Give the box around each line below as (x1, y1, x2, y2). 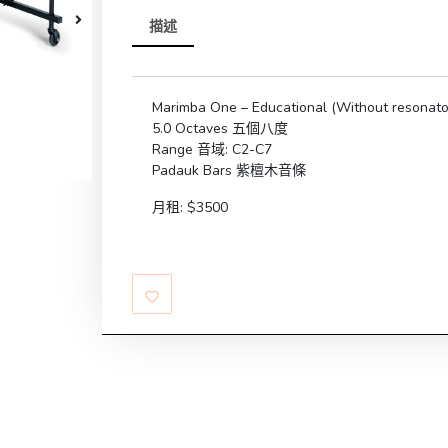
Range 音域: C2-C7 (152, 140, 272, 160)
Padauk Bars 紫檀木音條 (152, 161, 306, 181)
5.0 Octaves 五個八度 (152, 119, 288, 139)
